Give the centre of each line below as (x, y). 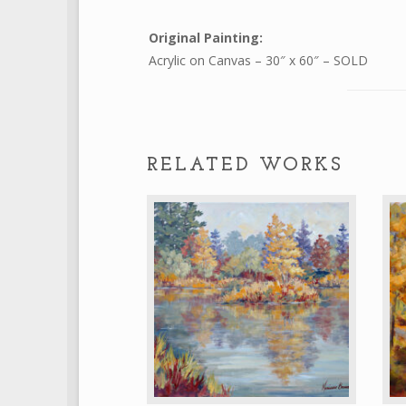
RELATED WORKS (245, 165)
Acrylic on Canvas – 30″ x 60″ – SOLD (258, 60)
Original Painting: (205, 38)
